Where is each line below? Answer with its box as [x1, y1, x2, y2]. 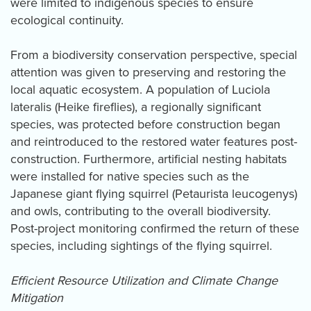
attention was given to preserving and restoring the [10, 65, 286, 81]
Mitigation [10, 290, 63, 306]
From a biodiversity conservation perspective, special [10, 47, 297, 63]
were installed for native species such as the [10, 169, 249, 185]
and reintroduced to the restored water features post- [10, 134, 297, 150]
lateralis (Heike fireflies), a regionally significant [10, 99, 261, 115]
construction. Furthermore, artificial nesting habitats [10, 151, 287, 167]
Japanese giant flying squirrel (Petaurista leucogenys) [10, 186, 297, 202]
